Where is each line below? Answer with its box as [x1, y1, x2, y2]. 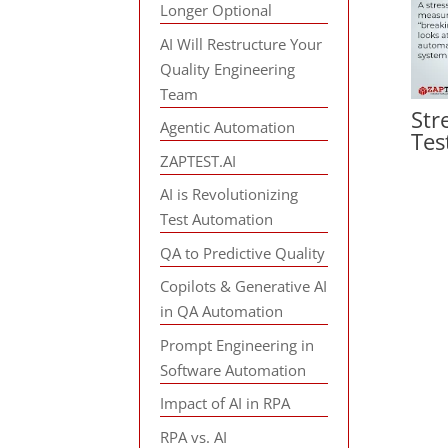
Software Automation [160, 359, 307, 380]
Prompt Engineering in [160, 334, 315, 355]
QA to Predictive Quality [160, 242, 326, 263]
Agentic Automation [160, 117, 296, 137]
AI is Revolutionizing [160, 184, 299, 204]
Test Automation [160, 209, 274, 229]
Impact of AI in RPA [160, 393, 291, 413]
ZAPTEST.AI [160, 150, 237, 171]
